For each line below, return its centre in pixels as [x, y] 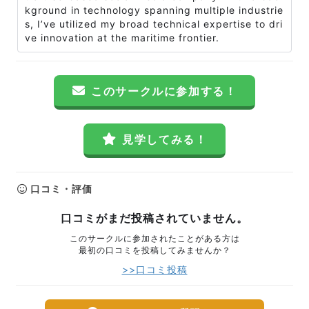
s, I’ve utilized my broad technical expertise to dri [154, 24]
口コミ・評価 [60, 189]
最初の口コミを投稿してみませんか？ [154, 250]
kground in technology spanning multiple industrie [154, 10]
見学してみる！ [165, 139]
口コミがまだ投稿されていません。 [154, 218]
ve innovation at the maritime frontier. [124, 38]
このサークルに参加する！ [164, 91]
